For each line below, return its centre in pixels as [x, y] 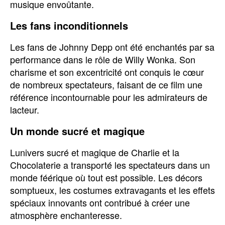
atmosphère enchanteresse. [66, 215]
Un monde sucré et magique [77, 131]
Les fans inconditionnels [69, 25]
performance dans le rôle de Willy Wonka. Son [103, 59]
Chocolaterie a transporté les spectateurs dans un [110, 165]
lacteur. [25, 109]
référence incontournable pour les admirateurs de [109, 97]
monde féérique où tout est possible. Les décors [106, 177]
